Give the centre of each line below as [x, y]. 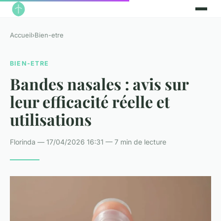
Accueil [21, 35]
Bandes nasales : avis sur [99, 83]
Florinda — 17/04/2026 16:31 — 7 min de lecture [88, 142]
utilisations [51, 119]
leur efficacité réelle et [90, 101]
